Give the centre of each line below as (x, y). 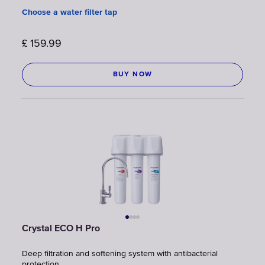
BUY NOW (132, 74)
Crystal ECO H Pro (61, 229)
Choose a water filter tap (70, 12)
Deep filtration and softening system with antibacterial (120, 253)
